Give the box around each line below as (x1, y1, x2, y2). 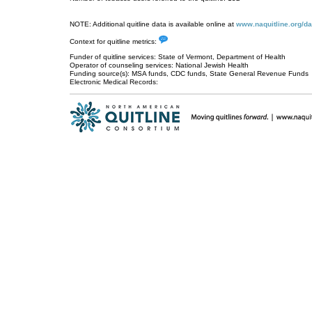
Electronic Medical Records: (70, 78, 158, 86)
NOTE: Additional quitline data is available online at (70, 20, 236, 28)
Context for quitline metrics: (70, 38, 159, 45)
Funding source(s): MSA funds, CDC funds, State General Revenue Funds (70, 70, 309, 77)
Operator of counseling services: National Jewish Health (70, 61, 249, 69)
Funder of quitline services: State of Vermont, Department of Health (70, 53, 286, 61)
